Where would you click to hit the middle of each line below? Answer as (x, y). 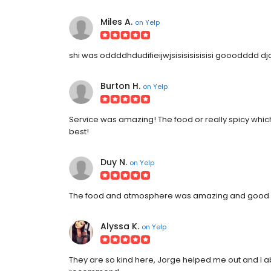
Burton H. (120, 86)
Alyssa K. (120, 226)
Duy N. (114, 162)
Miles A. (116, 22)
